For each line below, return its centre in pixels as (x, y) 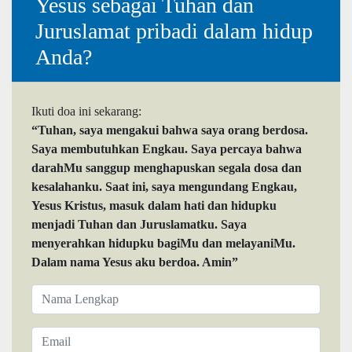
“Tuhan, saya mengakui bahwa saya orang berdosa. (170, 130)
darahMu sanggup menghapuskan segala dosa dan (167, 168)
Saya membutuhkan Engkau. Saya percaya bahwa (167, 149)
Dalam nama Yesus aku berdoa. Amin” (135, 262)
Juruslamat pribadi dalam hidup (174, 31)
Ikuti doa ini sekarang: (86, 112)
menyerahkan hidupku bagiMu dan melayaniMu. (163, 244)
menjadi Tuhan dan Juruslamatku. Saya (139, 225)
